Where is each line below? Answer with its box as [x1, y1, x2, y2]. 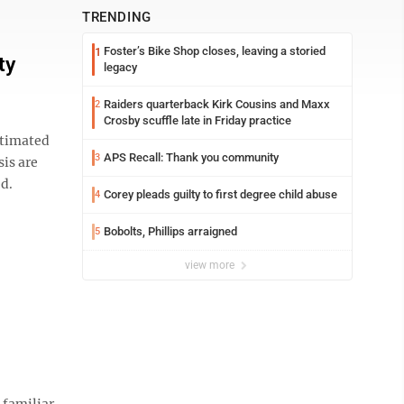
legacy [104, 60, 137, 74]
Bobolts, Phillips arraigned [104, 225, 237, 238]
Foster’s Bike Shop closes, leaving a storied [104, 44, 326, 58]
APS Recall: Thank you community [104, 151, 279, 164]
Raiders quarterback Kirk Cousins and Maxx [104, 97, 330, 111]
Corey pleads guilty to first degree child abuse [104, 188, 337, 201]
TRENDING [82, 9, 151, 25]
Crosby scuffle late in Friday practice [104, 114, 291, 127]
